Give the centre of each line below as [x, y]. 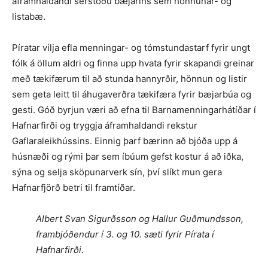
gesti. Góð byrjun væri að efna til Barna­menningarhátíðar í [134, 110]
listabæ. [29, 17]
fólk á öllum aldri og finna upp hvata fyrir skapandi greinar [133, 63]
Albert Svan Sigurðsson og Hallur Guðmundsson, [140, 219]
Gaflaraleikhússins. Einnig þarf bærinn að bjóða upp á [125, 141]
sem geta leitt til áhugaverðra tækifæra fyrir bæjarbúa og [132, 95]
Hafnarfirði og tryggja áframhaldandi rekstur [105, 126]
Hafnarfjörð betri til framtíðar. [74, 188]
